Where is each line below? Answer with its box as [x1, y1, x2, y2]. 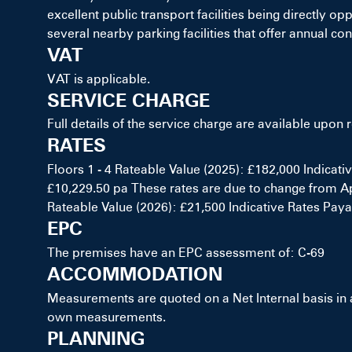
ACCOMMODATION [47, 262, 222, 285]
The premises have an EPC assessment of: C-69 [47, 244, 324, 260]
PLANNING [47, 326, 145, 350]
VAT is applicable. [47, 71, 150, 86]
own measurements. [47, 309, 166, 324]
